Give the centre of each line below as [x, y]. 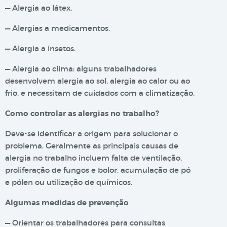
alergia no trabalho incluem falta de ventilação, [93, 158]
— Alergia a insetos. [40, 48]
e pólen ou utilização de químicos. [69, 182]
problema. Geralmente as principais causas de [92, 146]
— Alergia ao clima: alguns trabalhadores [81, 69]
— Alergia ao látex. [39, 8]
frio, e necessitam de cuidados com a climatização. [100, 93]
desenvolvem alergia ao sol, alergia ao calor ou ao [98, 81]
